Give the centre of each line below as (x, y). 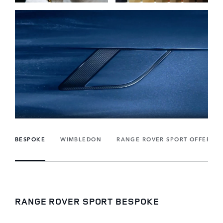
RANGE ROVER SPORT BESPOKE (87, 201)
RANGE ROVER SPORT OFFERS (166, 139)
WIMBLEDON (81, 139)
